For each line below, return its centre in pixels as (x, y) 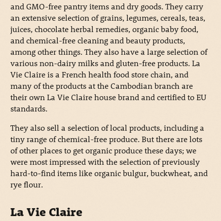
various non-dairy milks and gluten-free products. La (105, 63)
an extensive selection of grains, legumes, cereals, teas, (108, 18)
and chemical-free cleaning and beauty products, (97, 40)
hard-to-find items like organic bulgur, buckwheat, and (109, 173)
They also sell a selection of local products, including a (107, 128)
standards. (29, 109)
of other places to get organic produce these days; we (103, 150)
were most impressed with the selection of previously (105, 162)
